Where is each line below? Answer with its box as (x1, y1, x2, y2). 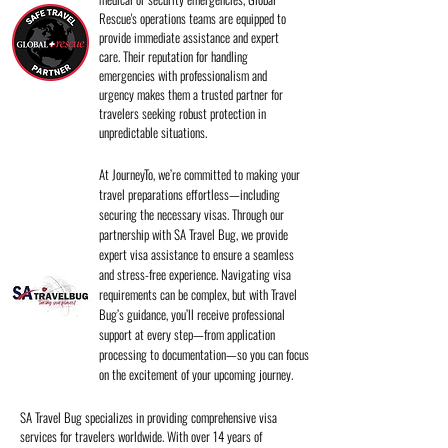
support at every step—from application (99, 324, 275, 344)
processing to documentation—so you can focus (99, 344, 309, 364)
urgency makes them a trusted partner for (99, 84, 283, 104)
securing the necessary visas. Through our (99, 204, 284, 224)
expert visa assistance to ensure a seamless (99, 244, 294, 264)
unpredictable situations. (99, 122, 207, 142)
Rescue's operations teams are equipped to (99, 8, 286, 28)
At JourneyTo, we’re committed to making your (99, 164, 300, 184)
